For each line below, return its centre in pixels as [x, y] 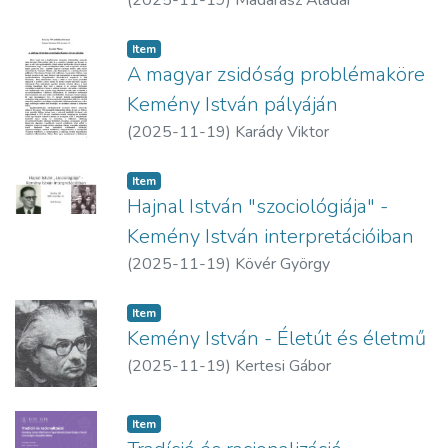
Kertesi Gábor [283, 366]
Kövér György [282, 264]
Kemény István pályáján [232, 105]
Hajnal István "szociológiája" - [257, 207]
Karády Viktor [282, 132]
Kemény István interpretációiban [270, 237]
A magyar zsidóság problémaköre [276, 75]
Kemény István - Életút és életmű [276, 339]
